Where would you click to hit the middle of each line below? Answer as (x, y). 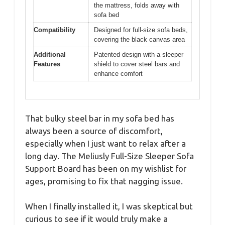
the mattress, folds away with (137, 6)
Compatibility (54, 30)
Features (47, 64)
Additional (50, 55)
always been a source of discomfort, (94, 131)
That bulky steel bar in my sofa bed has (100, 118)
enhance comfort (118, 74)
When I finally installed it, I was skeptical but (109, 206)
